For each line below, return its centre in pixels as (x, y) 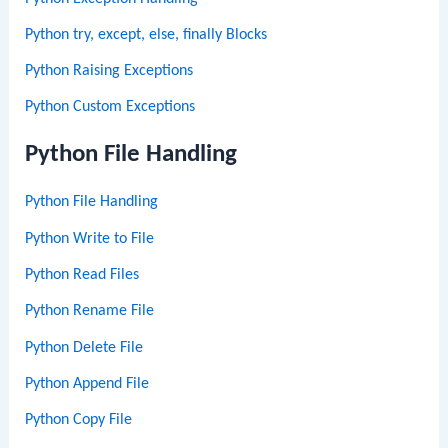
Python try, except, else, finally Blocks (146, 34)
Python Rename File (90, 311)
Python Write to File (90, 238)
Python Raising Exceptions (109, 71)
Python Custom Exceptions (110, 107)
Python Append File (87, 383)
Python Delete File (84, 347)
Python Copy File (79, 420)
